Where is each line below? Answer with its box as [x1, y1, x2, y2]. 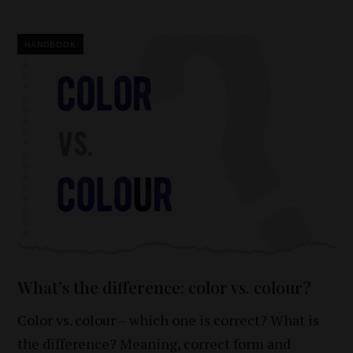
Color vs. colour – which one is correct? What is [17, 310, 320, 330]
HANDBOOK [24, 39, 77, 49]
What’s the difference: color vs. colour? [17, 276, 312, 299]
